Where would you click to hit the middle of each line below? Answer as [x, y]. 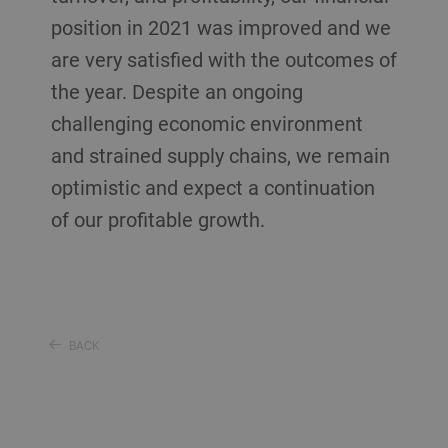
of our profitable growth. [160, 219]
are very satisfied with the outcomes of [223, 59]
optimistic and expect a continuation [212, 187]
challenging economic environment [206, 123]
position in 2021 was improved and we [220, 27]
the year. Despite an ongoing [176, 91]
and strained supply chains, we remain [220, 155]
